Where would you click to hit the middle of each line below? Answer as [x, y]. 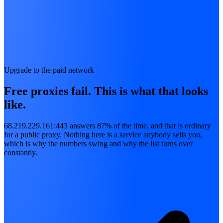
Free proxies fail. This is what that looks [106, 91]
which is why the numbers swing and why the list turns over [98, 143]
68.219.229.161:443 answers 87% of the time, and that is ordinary [108, 125]
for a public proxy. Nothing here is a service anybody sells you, [103, 134]
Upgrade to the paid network [49, 70]
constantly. [21, 152]
